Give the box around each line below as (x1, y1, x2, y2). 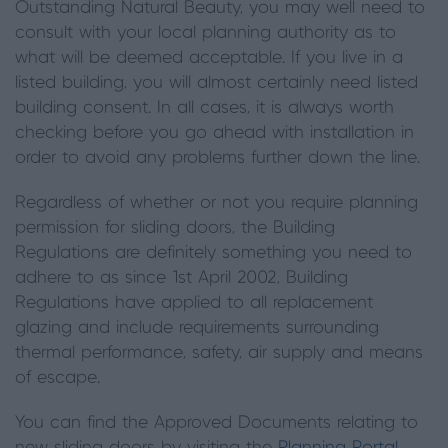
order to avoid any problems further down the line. (15, 149, 432, 167)
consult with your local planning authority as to (15, 24, 396, 42)
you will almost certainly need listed (127, 74, 418, 92)
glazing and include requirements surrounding (15, 319, 379, 337)
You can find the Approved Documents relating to (15, 414, 418, 432)
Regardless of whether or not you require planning (15, 194, 418, 212)
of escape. (15, 369, 100, 387)
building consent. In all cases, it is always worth (15, 99, 394, 117)
